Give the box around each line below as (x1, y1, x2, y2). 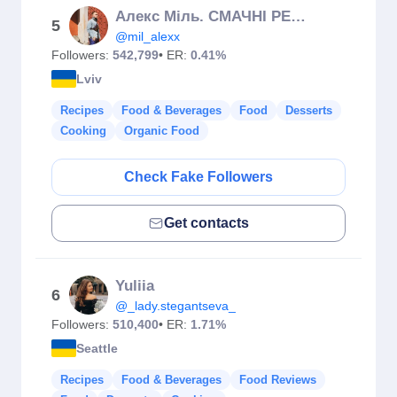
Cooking (60, 124, 106, 137)
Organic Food (124, 124, 199, 137)
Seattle (76, 340, 118, 355)
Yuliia (115, 277, 154, 294)
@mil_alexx (115, 29, 180, 43)
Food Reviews (239, 373, 316, 386)
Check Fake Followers (124, 169, 273, 184)
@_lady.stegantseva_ (115, 299, 236, 313)
